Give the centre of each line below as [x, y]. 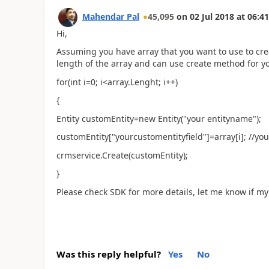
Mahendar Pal [110, 16]
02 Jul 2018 [212, 16]
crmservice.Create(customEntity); [122, 155]
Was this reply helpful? [108, 254]
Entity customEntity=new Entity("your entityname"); [159, 118]
